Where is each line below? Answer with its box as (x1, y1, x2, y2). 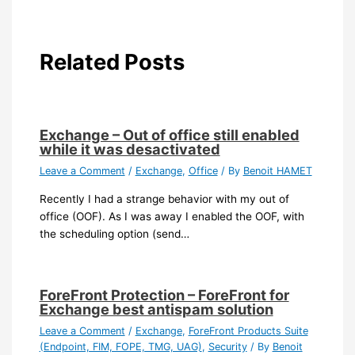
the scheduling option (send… (39, 227, 189, 240)
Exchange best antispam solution (39, 300, 273, 318)
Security (208, 340, 247, 353)
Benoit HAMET (242, 165, 312, 177)
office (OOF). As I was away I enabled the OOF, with (39, 209, 304, 223)
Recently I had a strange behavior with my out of (39, 192, 289, 205)
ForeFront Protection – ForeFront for (39, 285, 289, 303)
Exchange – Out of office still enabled (39, 126, 300, 144)
